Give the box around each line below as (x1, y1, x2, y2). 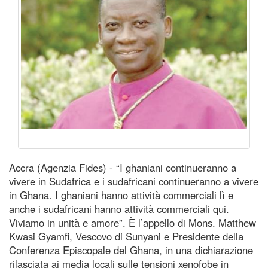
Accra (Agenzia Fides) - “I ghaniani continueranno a (9, 160, 236, 175)
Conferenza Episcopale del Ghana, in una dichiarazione (9, 242, 253, 257)
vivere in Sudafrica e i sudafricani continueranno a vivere (9, 173, 258, 188)
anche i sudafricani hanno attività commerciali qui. (9, 201, 229, 216)
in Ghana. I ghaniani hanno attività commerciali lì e (9, 187, 233, 202)
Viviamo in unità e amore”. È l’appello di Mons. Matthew (9, 215, 256, 230)
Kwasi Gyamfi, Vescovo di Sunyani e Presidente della (9, 229, 243, 243)
